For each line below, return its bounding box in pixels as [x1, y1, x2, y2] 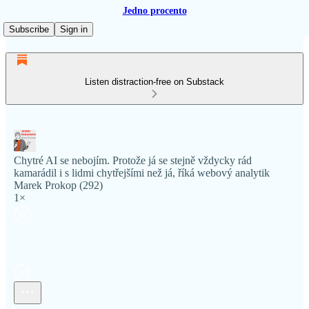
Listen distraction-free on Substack [85, 77, 224, 87]
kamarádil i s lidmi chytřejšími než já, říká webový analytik [14, 167, 270, 179]
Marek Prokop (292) [14, 179, 103, 191]
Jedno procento [122, 6, 187, 16]
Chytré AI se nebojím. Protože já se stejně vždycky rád [14, 154, 252, 166]
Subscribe [9, 24, 49, 34]
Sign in [60, 24, 88, 34]
